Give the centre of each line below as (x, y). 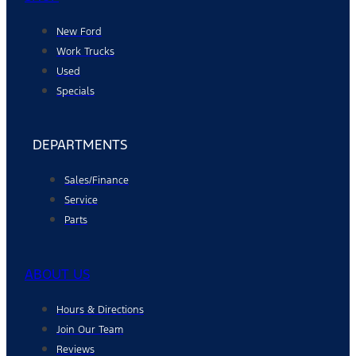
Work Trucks (85, 51)
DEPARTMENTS (80, 145)
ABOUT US (57, 274)
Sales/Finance (97, 181)
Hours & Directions (100, 310)
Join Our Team (90, 329)
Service (81, 201)
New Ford (79, 31)
